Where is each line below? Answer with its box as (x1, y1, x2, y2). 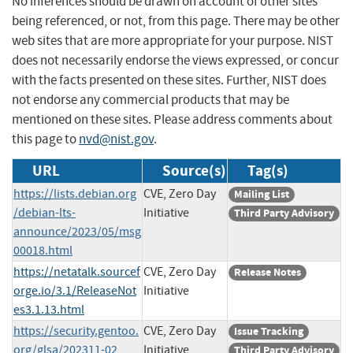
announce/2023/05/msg (13, 223, 141, 240)
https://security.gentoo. (13, 322, 139, 339)
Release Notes (234, 264, 301, 280)
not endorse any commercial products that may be (12, 91, 289, 108)
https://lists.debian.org (13, 185, 136, 202)
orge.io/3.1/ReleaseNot (13, 282, 136, 299)
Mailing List (234, 186, 289, 202)
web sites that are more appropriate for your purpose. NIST (12, 32, 333, 49)
